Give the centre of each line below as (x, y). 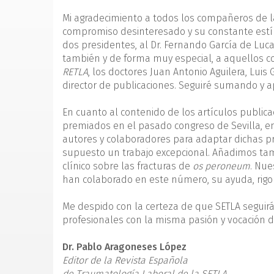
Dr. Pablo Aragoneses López (124, 247)
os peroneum (221, 166)
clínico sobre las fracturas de (128, 166)
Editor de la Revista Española (125, 260)
